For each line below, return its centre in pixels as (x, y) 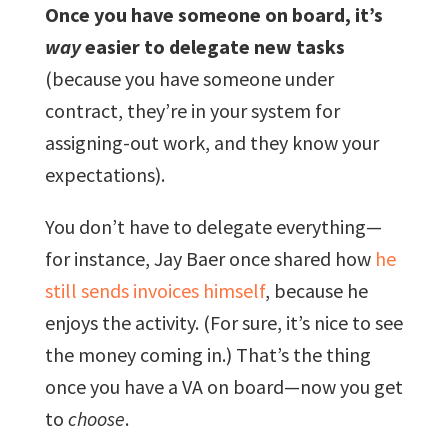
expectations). (104, 174)
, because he (316, 290)
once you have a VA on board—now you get (223, 386)
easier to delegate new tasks (212, 46)
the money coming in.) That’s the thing (207, 354)
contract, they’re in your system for (192, 110)
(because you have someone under (189, 78)
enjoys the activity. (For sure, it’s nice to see (223, 322)
